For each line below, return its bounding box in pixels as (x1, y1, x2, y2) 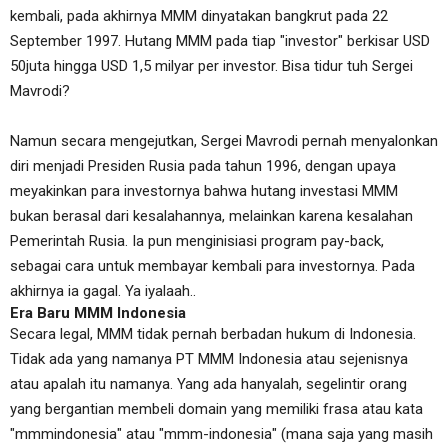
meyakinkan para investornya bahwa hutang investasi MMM (10, 182, 398, 200)
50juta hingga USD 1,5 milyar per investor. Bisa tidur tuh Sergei (10, 57, 413, 75)
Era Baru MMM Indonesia (10, 304, 186, 322)
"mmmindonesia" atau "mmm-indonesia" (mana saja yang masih (10, 425, 433, 443)
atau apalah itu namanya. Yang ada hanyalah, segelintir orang (10, 375, 407, 393)
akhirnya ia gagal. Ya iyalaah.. (10, 282, 196, 300)
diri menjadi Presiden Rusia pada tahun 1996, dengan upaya (10, 157, 396, 175)
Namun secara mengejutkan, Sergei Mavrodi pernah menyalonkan (10, 132, 438, 150)
